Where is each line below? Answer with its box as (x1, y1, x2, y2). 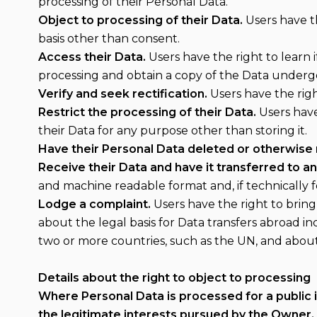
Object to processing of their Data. (38, 13, 243, 27)
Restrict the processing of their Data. (38, 105, 256, 119)
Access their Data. (38, 50, 146, 64)
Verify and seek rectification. (38, 87, 207, 100)
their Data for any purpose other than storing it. (38, 124, 307, 137)
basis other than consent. (38, 32, 180, 45)
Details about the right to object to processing (38, 271, 311, 284)
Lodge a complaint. (38, 197, 151, 211)
